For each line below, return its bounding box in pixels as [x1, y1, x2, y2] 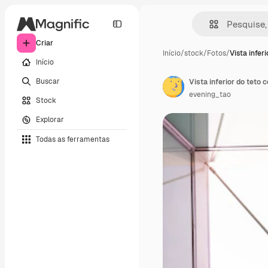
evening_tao [189, 90, 231, 99]
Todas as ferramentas [36, 134, 109, 144]
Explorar [36, 114, 64, 124]
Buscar [36, 76, 60, 86]
